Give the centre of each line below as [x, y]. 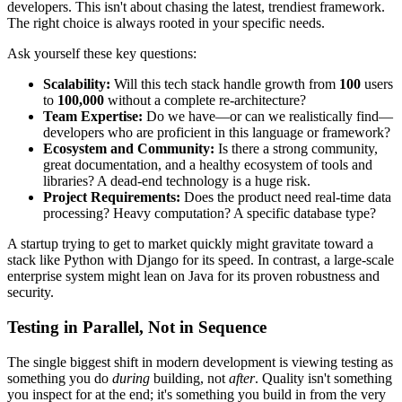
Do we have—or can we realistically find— [268, 117]
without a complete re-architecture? [205, 100]
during [131, 378]
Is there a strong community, [296, 149]
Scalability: [77, 84]
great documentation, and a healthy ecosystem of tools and [208, 165]
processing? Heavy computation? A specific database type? [210, 214]
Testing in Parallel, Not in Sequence [137, 328]
